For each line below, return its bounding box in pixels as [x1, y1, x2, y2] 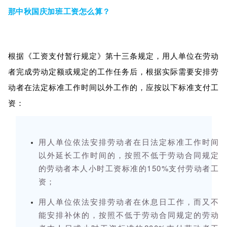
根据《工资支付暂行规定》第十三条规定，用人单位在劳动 [8, 50, 219, 61]
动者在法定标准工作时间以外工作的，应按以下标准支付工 [8, 82, 219, 93]
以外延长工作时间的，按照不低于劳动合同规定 [38, 149, 219, 161]
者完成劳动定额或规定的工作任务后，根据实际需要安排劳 [8, 66, 219, 77]
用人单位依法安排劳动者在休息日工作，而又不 [38, 196, 219, 207]
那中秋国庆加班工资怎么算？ [8, 6, 111, 17]
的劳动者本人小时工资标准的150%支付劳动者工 [38, 163, 219, 174]
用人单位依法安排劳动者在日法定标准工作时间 [38, 136, 219, 147]
